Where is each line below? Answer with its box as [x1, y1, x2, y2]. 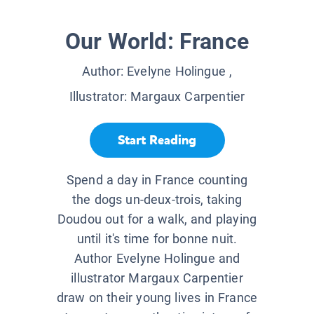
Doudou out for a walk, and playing [57, 212, 257, 227]
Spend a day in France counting [66, 172, 248, 188]
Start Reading [118, 131, 196, 149]
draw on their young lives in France [56, 290, 258, 306]
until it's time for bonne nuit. [76, 231, 238, 247]
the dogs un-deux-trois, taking [71, 192, 243, 207]
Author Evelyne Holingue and [74, 251, 240, 266]
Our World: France [64, 28, 250, 55]
